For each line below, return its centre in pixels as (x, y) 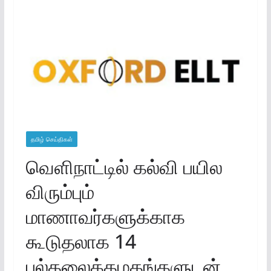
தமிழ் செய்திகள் (51, 139)
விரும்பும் (60, 191)
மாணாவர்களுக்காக (105, 216)
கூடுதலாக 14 (81, 241)
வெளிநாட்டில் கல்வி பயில (124, 167)
